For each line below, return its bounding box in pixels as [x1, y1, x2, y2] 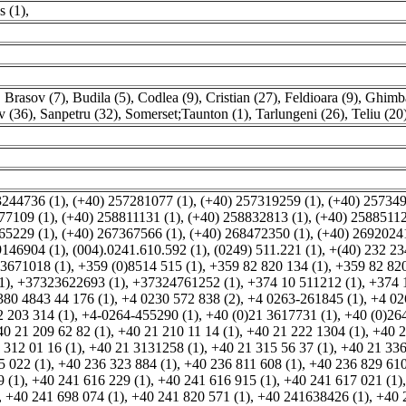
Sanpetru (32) [40, 106, 118, 121]
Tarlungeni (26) [256, 106, 344, 121]
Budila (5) [72, 90, 130, 105]
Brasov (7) [5, 90, 65, 105]
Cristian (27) [206, 90, 277, 105]
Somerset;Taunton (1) [125, 106, 248, 121]
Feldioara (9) [285, 90, 358, 105]
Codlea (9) [138, 90, 198, 105]
